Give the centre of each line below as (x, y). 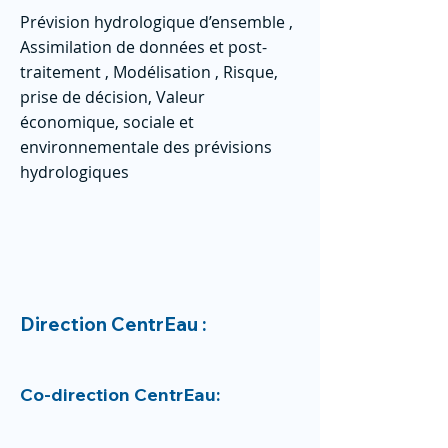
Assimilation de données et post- (143, 47)
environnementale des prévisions (146, 147)
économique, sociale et (107, 122)
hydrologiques (74, 172)
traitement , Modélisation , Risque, (149, 72)
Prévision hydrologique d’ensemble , (156, 22)
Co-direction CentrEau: (122, 394)
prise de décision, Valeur (112, 97)
